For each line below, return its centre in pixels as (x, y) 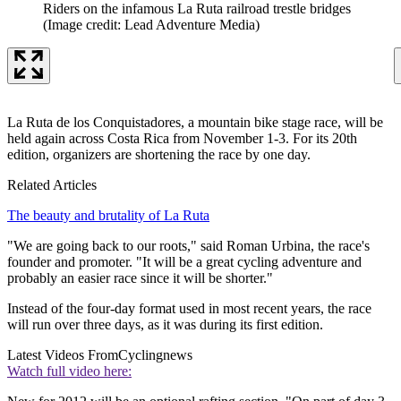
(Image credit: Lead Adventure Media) (151, 24)
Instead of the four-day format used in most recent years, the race (189, 308)
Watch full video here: (69, 371)
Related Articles (52, 184)
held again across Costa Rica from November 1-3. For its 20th (182, 138)
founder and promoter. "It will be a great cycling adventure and (184, 261)
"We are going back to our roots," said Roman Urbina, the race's (188, 245)
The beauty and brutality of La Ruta (108, 215)
